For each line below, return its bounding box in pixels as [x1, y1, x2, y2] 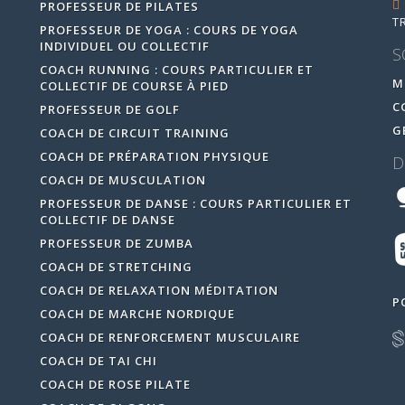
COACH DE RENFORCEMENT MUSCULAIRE [39, 328, 300, 345]
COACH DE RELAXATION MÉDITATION [39, 281, 278, 298]
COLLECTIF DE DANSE [39, 211, 175, 228]
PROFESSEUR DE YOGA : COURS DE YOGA [39, 21, 298, 38]
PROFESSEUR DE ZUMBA [39, 234, 193, 251]
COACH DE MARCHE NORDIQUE [39, 305, 235, 322]
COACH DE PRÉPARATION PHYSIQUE [39, 147, 269, 165]
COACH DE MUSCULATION [39, 171, 206, 188]
